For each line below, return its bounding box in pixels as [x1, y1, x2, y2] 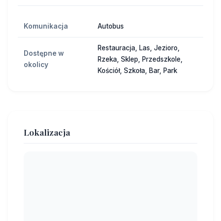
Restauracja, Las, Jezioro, [98, 44, 180, 52]
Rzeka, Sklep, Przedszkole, [98, 55, 183, 64]
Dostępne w [24, 49, 64, 58]
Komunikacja [24, 22, 68, 31]
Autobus [98, 22, 124, 31]
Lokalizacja [24, 126, 70, 138]
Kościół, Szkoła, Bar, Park [98, 67, 177, 75]
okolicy [24, 61, 48, 69]
